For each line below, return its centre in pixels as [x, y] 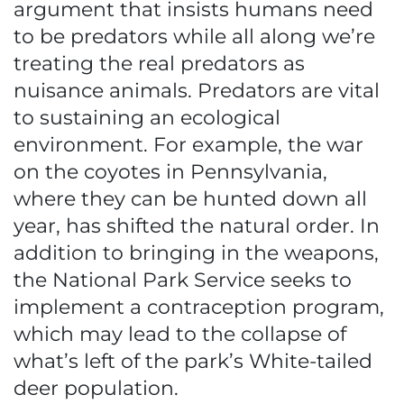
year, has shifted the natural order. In [197, 226]
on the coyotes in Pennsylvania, [170, 172]
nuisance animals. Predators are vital [197, 91]
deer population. [96, 388]
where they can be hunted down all [190, 199]
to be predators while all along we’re [194, 37]
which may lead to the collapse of [180, 334]
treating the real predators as [159, 64]
